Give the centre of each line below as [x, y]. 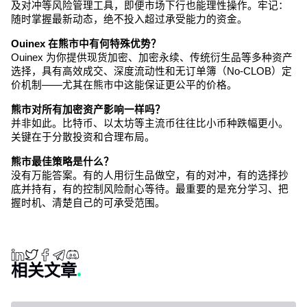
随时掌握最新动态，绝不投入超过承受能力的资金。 [129, 19]
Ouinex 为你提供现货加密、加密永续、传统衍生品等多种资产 [152, 57]
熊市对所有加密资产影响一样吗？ [88, 109]
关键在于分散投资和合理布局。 [83, 137]
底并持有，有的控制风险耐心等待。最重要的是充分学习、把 [150, 189]
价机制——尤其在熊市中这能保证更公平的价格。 [124, 85]
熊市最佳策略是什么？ [62, 161]
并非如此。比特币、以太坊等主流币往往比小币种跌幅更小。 [150, 123]
